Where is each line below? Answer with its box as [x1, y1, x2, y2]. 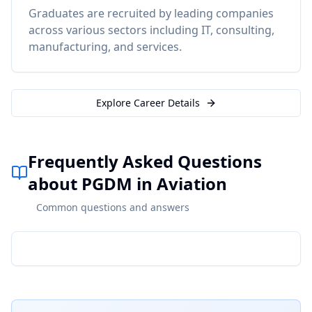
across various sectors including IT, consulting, [29, 22, 274, 38]
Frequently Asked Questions [28, 150, 262, 173]
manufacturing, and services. [29, 39, 182, 54]
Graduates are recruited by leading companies [29, 6, 274, 21]
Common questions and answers [36, 201, 189, 214]
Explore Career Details [95, 96, 200, 109]
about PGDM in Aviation [28, 172, 227, 195]
